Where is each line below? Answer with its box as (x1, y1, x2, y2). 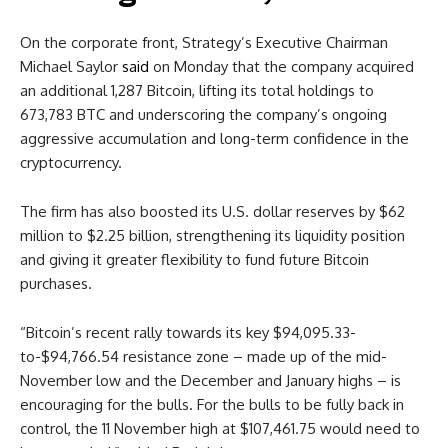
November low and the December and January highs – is (20, 371, 401, 390)
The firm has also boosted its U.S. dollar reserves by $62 (20, 202, 405, 221)
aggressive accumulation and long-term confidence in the (20, 129, 409, 148)
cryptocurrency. (20, 153, 122, 172)
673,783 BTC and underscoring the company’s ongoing (20, 105, 387, 124)
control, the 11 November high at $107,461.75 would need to (20, 419, 420, 438)
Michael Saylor (20, 57, 122, 76)
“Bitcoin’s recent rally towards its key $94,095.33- (20, 323, 356, 342)
